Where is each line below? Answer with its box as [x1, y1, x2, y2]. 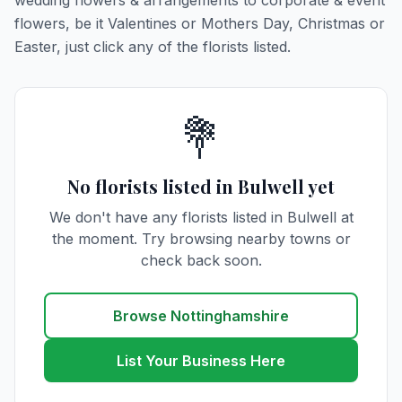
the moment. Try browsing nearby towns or [51, 230, 351, 248]
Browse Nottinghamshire [113, 307, 289, 325]
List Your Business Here [117, 352, 285, 370]
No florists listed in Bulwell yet [67, 174, 335, 198]
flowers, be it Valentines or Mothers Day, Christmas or [14, 14, 385, 32]
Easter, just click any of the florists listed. [14, 38, 291, 56]
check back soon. [140, 251, 262, 269]
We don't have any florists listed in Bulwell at [48, 208, 354, 226]
